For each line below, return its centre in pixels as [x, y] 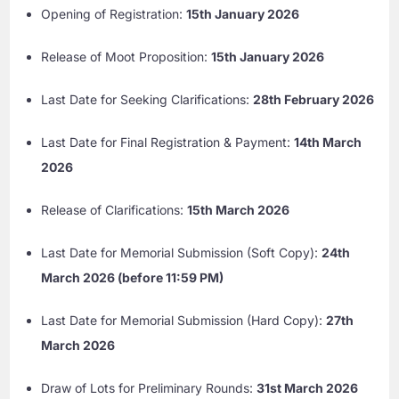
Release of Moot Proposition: [126, 57]
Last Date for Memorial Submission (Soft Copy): [182, 253]
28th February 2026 [314, 100]
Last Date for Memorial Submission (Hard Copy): [184, 321]
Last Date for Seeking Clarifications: [147, 100]
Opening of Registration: [114, 14]
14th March [328, 142]
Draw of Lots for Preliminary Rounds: [149, 388]
